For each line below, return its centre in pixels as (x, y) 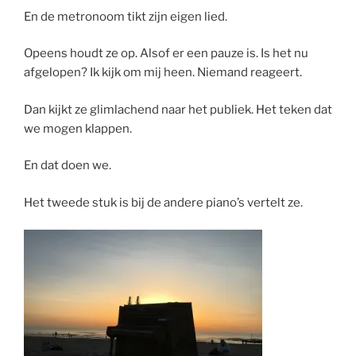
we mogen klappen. (78, 128)
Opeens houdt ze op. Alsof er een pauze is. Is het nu (166, 54)
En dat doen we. (68, 166)
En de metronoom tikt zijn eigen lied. (126, 16)
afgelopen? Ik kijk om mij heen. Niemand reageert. (163, 73)
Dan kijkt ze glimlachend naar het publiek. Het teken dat (178, 109)
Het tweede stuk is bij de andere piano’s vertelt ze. (163, 202)
